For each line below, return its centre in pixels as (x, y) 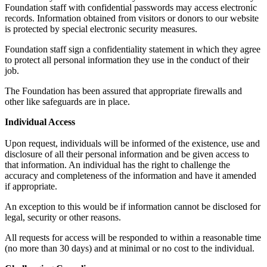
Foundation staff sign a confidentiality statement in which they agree (133, 49)
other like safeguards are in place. (67, 102)
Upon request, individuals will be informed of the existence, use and (132, 144)
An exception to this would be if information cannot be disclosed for (133, 207)
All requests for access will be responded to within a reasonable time (133, 238)
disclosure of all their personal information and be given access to (127, 154)
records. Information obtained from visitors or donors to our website (132, 18)
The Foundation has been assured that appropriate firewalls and (123, 91)
